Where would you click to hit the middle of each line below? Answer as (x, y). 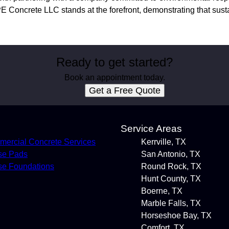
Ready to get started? (114, 62)
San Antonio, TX (171, 154)
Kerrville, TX (164, 142)
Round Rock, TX (171, 166)
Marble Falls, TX (171, 203)
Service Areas (151, 129)
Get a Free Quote (125, 90)
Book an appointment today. (114, 77)
